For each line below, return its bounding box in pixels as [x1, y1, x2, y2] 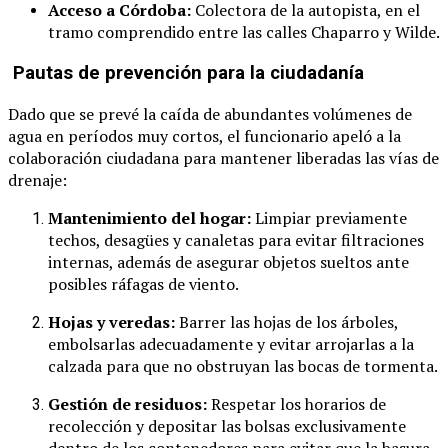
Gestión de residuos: [48, 392, 207, 415]
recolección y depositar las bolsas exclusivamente [48, 414, 406, 437]
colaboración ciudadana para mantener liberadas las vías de [8, 146, 439, 169]
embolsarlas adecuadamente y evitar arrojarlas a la [48, 332, 414, 355]
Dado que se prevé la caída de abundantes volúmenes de [8, 102, 412, 125]
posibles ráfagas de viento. [48, 272, 239, 295]
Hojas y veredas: [48, 310, 175, 333]
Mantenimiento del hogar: [48, 206, 251, 229]
